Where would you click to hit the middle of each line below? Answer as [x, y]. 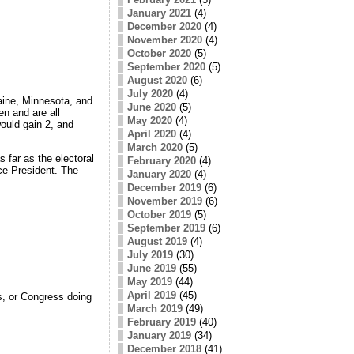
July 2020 [150, 93]
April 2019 [151, 295]
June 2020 [151, 107]
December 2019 [164, 187]
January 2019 [159, 335]
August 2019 [157, 241]
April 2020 [151, 134]
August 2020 [157, 80]
